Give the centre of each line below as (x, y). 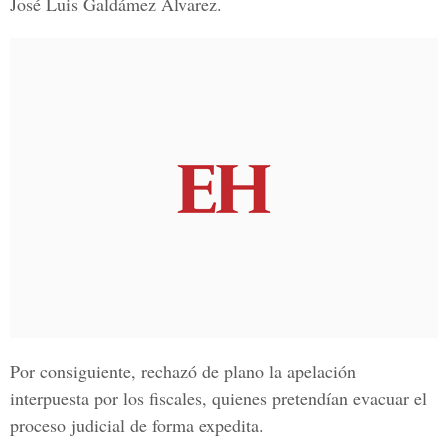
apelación (321, 371)
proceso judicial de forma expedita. (137, 425)
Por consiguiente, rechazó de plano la (148, 371)
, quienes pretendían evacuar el (314, 398)
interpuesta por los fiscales (106, 398)
